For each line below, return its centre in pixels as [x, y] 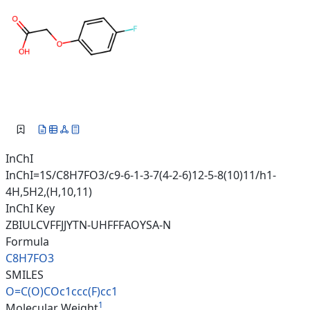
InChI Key [30, 209]
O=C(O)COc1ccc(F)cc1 [62, 292]
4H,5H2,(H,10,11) [49, 192]
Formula [27, 242]
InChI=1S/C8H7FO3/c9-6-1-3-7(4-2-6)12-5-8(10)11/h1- [141, 175]
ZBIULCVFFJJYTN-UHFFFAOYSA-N [88, 225]
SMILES [25, 275]
